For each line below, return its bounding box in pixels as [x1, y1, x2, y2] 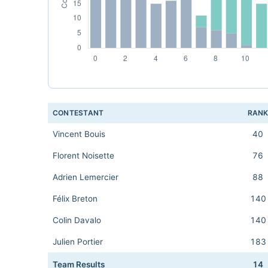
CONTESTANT [53, 108, 104, 117]
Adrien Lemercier [53, 172, 118, 182]
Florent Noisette [53, 151, 114, 160]
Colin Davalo [53, 215, 101, 225]
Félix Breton [53, 194, 98, 203]
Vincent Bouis [53, 129, 105, 139]
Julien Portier [53, 237, 103, 246]
